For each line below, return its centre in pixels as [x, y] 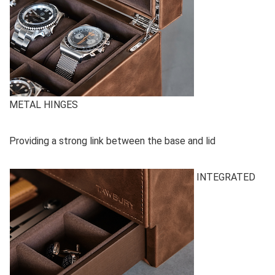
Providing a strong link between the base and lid [112, 141]
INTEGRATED [225, 177]
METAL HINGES [44, 104]
